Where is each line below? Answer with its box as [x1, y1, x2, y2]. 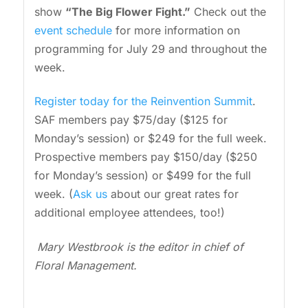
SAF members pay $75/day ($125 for [34, 113, 228, 127]
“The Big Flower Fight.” [65, 5, 190, 19]
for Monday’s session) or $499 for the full [34, 168, 251, 183]
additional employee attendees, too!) [34, 206, 225, 220]
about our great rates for [107, 187, 239, 201]
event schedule [34, 23, 112, 37]
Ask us [72, 187, 107, 201]
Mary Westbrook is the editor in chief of [36, 239, 243, 254]
